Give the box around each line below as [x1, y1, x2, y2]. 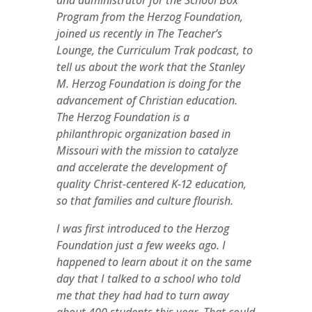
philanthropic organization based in [56, 126, 231, 141]
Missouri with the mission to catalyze [56, 143, 238, 158]
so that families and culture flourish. [56, 193, 233, 208]
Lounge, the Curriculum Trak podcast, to [56, 42, 253, 58]
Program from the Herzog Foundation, [56, 9, 243, 24]
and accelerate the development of [56, 159, 226, 175]
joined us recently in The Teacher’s [56, 26, 222, 41]
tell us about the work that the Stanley [56, 59, 245, 75]
